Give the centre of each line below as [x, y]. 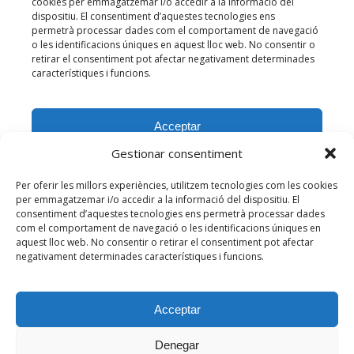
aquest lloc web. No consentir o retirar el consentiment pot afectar [165, 242]
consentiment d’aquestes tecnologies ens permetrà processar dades [170, 214]
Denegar [177, 345]
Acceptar [177, 309]
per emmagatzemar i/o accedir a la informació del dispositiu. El [158, 200]
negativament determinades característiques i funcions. [140, 256]
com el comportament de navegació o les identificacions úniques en [168, 228]
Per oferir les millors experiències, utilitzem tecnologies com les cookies [177, 185]
